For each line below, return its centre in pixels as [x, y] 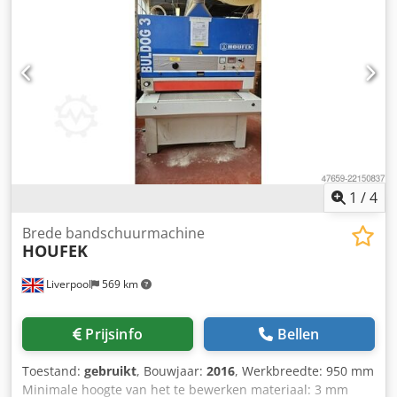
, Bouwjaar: [171, 371]
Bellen [298, 335]
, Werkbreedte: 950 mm [304, 371]
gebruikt [110, 371]
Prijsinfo [114, 335]
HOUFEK [55, 251]
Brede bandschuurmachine [113, 234]
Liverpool [67, 284]
